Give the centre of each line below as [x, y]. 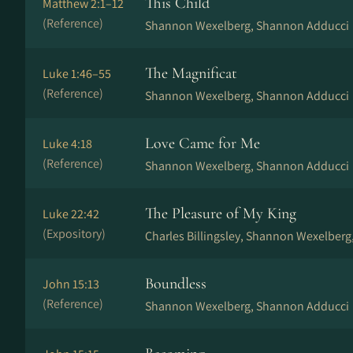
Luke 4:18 [67, 144]
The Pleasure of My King [221, 214]
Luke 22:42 [71, 214]
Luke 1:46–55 [77, 74]
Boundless [176, 284]
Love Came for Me [203, 143]
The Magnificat [191, 73]
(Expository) [74, 234]
